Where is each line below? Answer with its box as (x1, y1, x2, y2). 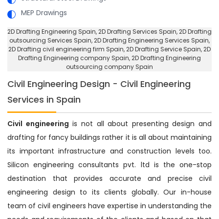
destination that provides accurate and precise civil (7, 173, 212, 183)
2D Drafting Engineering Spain (7, 27, 96, 36)
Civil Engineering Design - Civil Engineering (7, 77, 191, 90)
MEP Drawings (21, 7, 67, 18)
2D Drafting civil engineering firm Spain (8, 44, 124, 53)
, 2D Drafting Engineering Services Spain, (91, 36, 210, 44)
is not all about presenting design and (68, 118, 212, 129)
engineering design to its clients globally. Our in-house (7, 187, 212, 197)
